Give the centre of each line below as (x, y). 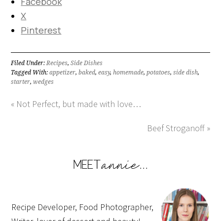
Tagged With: (30, 72)
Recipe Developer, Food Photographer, (83, 207)
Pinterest (41, 30)
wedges (44, 82)
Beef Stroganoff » (178, 128)
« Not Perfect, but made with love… (76, 104)
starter (21, 82)
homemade (129, 72)
